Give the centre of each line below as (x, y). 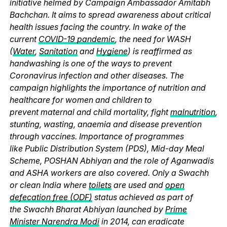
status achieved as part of (142, 197)
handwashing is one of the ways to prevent (90, 63)
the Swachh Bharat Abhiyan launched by (87, 209)
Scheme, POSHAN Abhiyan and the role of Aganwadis (111, 160)
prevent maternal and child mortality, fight (90, 112)
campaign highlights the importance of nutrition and (107, 87)
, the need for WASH (153, 39)
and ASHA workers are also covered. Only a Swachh (109, 173)
